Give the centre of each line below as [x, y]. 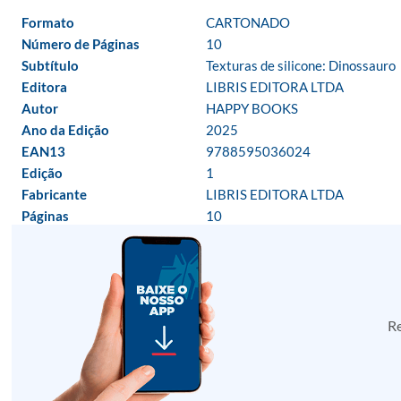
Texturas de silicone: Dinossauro [301, 65]
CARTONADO [248, 22]
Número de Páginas [81, 44]
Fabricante [54, 194]
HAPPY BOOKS [252, 108]
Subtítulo [50, 65]
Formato [48, 22]
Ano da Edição [65, 130]
